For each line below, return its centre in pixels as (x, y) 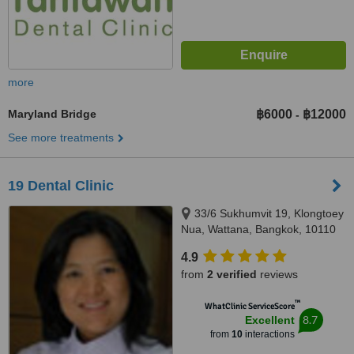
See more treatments (61, 137)
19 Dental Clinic (61, 186)
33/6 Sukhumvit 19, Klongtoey (269, 213)
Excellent (269, 320)
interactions (268, 334)
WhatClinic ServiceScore (249, 306)
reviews (277, 274)
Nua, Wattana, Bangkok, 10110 (258, 229)
